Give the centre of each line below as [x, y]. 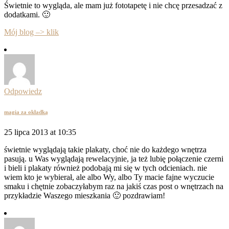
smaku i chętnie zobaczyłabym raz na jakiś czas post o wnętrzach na [114, 186]
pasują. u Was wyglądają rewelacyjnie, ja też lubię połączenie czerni [114, 158]
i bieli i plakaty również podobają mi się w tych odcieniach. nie [106, 168]
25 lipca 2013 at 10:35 [40, 132]
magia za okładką [26, 112]
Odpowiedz [23, 91]
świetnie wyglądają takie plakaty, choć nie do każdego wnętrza [105, 149]
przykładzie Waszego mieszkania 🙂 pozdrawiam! [85, 195]
